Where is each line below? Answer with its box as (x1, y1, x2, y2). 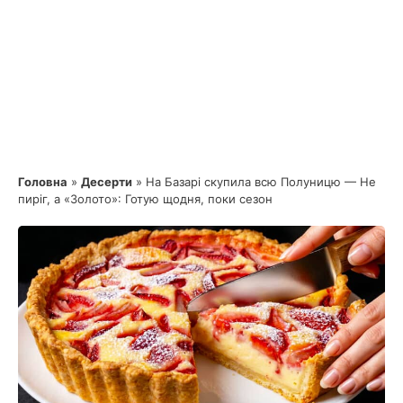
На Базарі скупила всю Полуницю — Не (146, 174, 376, 189)
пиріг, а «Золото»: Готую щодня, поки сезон (18, 191, 273, 206)
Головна (18, 174, 67, 189)
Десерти (81, 174, 132, 189)
